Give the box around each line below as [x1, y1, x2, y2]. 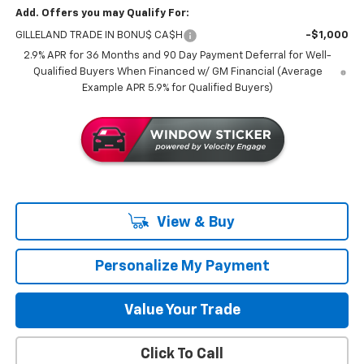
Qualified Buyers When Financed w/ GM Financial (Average [32, 67, 323, 78]
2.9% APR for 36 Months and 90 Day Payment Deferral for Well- [24, 50, 332, 62]
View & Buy [154, 215, 235, 231]
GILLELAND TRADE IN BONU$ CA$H [15, 30, 183, 41]
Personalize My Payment [94, 259, 270, 275]
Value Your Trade [123, 303, 240, 318]
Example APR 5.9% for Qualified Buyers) [82, 83, 274, 94]
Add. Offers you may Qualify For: [15, 8, 189, 19]
